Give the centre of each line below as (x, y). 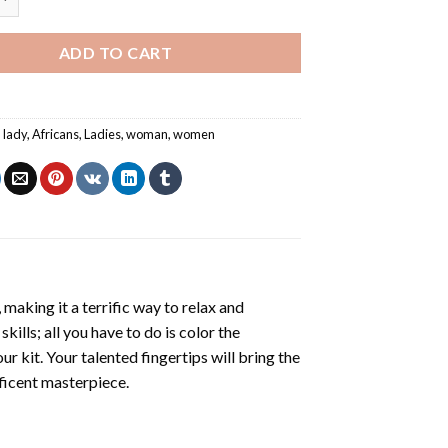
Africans (56, 133)
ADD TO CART (115, 52)
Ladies (103, 133)
